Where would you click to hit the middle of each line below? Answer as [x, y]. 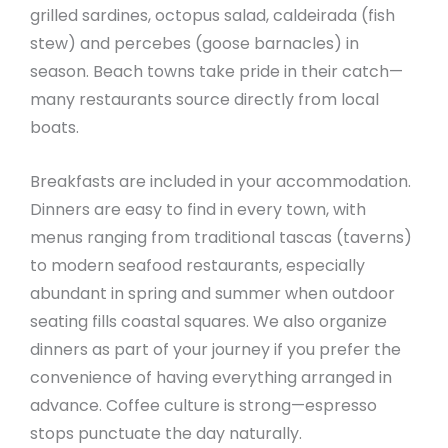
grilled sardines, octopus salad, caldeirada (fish [212, 16]
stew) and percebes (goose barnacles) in [194, 44]
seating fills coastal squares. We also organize [208, 321]
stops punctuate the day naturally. [166, 433]
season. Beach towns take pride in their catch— [216, 72]
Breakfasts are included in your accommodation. [220, 181]
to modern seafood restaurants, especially [197, 265]
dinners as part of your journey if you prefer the [215, 349]
